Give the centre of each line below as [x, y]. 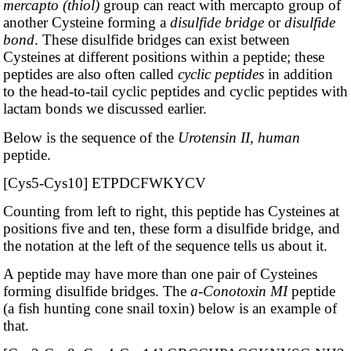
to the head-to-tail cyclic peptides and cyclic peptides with [175, 92]
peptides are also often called [90, 74]
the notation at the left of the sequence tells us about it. [165, 245]
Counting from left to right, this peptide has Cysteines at [171, 211]
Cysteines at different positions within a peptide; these [163, 57]
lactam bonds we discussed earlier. [105, 109]
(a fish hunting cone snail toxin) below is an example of [170, 308]
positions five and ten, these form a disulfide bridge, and [171, 228]
